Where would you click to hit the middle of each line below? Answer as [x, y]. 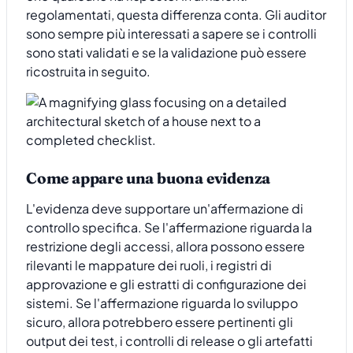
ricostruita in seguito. [88, 72]
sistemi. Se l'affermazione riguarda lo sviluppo [162, 303]
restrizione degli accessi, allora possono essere [165, 246]
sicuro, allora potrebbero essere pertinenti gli [160, 321]
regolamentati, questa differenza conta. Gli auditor [176, 15]
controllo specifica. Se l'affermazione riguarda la [169, 227]
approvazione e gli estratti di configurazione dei [166, 284]
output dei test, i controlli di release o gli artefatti [169, 340]
